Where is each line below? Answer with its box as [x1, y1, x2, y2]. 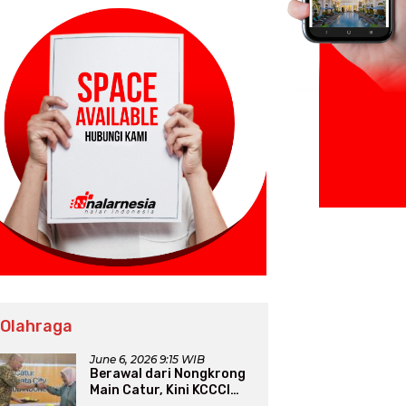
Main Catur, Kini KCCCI [90, 382, 231, 399]
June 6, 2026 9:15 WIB [90, 353, 206, 367]
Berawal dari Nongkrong [90, 366, 246, 382]
